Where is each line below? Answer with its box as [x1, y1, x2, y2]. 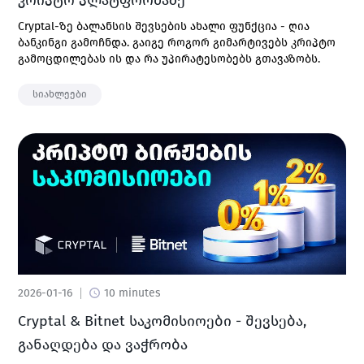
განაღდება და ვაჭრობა [18, 336, 188, 353]
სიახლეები [32, 89, 87, 100]
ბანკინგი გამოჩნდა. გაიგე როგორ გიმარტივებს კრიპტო [18, 36, 336, 50]
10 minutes [104, 286, 161, 300]
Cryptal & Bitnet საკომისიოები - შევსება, [18, 312, 306, 330]
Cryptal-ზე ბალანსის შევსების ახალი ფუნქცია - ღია [18, 19, 310, 33]
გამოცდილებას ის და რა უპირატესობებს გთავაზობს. [18, 52, 320, 66]
